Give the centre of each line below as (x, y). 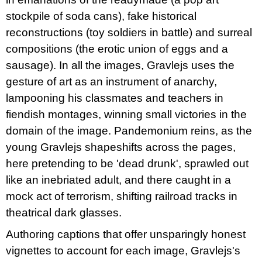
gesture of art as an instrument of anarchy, (111, 82)
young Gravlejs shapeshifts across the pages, (121, 147)
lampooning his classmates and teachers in (115, 98)
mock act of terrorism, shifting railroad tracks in (122, 196)
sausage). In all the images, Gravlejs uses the (120, 65)
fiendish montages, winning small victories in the (126, 115)
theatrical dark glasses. (64, 213)
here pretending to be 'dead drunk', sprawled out (127, 164)
